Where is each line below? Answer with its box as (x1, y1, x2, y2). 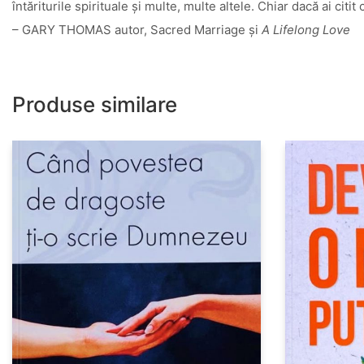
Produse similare (12, 91, 177, 117)
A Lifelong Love (262, 21, 350, 37)
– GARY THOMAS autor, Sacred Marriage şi (12, 21, 262, 37)
